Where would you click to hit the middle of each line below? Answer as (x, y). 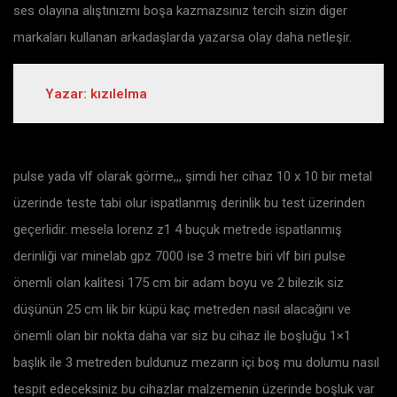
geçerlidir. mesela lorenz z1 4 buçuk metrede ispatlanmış (178, 230)
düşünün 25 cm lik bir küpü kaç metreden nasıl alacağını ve (182, 310)
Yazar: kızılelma (96, 93)
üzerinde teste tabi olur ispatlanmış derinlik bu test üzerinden (189, 203)
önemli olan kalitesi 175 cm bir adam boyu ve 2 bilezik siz (179, 283)
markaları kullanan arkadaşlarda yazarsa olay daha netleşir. (183, 37)
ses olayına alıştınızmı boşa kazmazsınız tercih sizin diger (180, 10)
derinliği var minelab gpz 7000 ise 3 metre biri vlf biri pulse (179, 257)
